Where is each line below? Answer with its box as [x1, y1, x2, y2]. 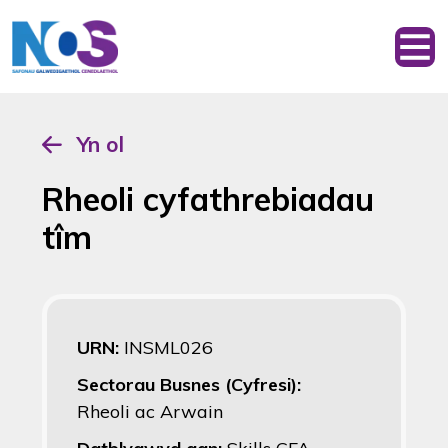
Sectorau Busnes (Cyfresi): [77, 373, 301, 396]
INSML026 [124, 336, 213, 359]
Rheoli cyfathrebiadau [42, 179, 374, 219]
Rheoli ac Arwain [77, 400, 223, 423]
